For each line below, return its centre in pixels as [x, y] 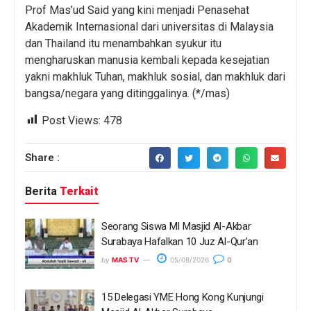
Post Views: [71, 120]
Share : [42, 157]
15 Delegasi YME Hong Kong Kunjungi [183, 297]
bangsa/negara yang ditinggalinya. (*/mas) [127, 94]
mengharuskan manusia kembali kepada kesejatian [147, 60]
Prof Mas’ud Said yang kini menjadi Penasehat [137, 10]
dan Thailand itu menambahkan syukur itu [123, 44]
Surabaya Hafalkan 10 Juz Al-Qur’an [180, 242]
